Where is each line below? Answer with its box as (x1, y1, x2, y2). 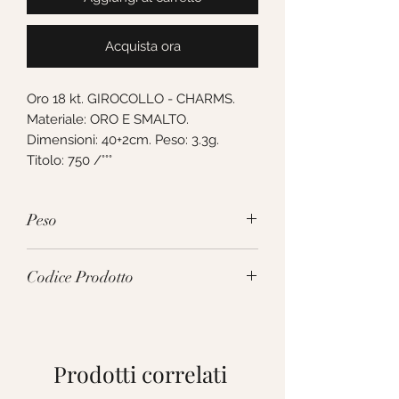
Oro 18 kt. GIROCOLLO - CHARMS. (27, 91, 235, 108)
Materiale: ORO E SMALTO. (27, 111, 189, 128)
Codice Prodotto (27, 267, 134, 288)
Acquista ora (104, 38, 181, 55)
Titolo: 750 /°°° (27, 152, 112, 169)
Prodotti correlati (53, 359, 227, 389)
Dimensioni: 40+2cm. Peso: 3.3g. (27, 132, 219, 149)
